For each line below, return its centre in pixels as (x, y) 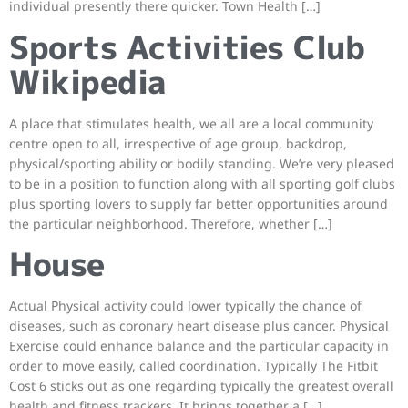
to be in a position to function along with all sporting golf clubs (202, 183)
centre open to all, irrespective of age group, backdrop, (178, 143)
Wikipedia (88, 81)
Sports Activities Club (187, 46)
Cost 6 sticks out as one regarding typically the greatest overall (201, 386)
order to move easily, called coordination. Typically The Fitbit (194, 366)
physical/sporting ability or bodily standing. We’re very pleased (202, 163)
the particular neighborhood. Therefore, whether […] (171, 223)
